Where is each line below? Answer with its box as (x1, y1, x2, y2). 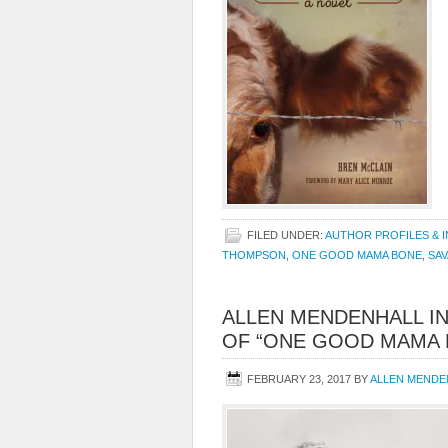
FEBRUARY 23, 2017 (247, 373, 351, 385)
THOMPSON (222, 249, 286, 261)
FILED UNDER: (247, 229, 325, 241)
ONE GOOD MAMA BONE (292, 249, 422, 261)
